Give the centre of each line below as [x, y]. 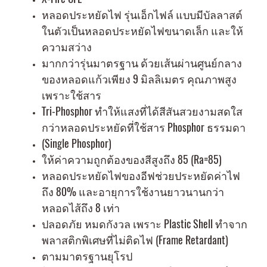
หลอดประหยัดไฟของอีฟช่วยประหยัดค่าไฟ [141, 176]
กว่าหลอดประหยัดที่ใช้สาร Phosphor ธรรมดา [144, 127]
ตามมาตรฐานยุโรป [87, 256]
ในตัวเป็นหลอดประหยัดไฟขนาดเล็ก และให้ [142, 31]
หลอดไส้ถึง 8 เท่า [81, 208]
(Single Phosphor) [77, 143]
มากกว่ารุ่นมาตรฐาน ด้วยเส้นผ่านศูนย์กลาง [142, 63]
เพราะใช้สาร [72, 95]
